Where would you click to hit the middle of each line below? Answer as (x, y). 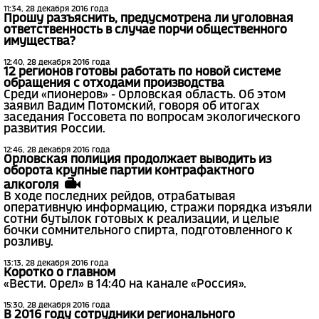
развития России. (54, 130)
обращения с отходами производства (114, 84)
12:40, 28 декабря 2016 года (57, 63)
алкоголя (34, 185)
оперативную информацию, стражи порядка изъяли (158, 208)
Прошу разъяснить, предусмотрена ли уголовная (148, 19)
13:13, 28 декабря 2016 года (56, 263)
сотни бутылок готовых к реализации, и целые (141, 219)
